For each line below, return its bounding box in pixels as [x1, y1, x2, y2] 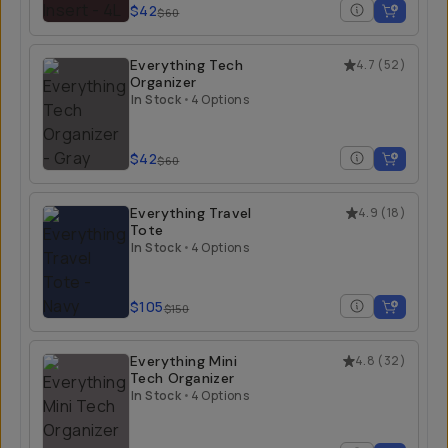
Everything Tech [130, 56, 243, 74]
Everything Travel [130, 204, 252, 222]
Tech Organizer [130, 369, 235, 387]
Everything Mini [130, 352, 237, 370]
